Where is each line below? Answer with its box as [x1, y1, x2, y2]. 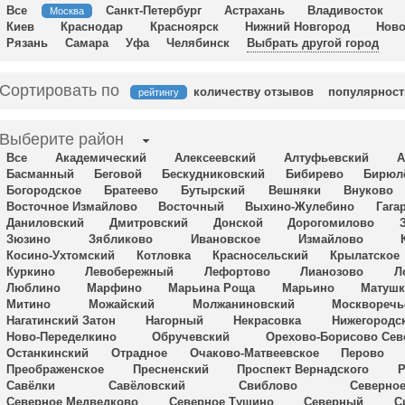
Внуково [343, 183, 393, 197]
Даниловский [6, 215, 84, 230]
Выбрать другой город [247, 35, 379, 50]
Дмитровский [108, 215, 188, 230]
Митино [6, 297, 51, 311]
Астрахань [224, 3, 286, 17]
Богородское [6, 183, 81, 197]
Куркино [6, 264, 55, 278]
